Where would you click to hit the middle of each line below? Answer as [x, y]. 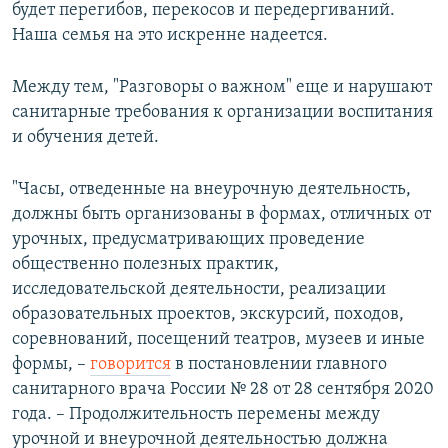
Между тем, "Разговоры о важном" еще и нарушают [222, 88]
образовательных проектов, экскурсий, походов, [208, 315]
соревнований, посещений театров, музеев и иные [218, 340]
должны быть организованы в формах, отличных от [221, 215]
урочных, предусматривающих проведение [188, 240]
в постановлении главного [279, 365]
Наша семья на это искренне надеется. [170, 36]
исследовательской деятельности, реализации [199, 290]
